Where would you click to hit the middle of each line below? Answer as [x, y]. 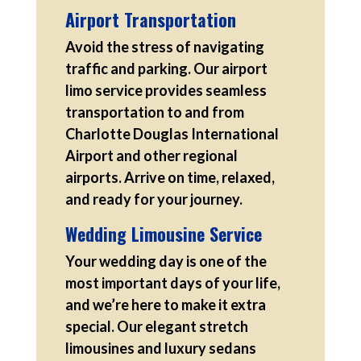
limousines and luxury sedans [160, 348]
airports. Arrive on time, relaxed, [170, 177]
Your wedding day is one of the [166, 261]
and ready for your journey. [154, 199]
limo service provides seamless [166, 90]
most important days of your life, [172, 282]
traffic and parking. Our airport [166, 68]
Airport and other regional [151, 155]
